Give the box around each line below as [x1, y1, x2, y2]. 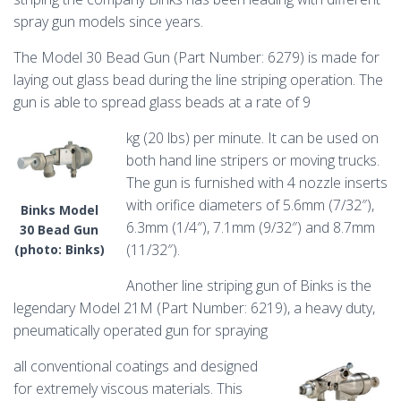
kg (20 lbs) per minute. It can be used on [126, 128, 379, 148]
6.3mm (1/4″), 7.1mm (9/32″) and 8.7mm [126, 218, 375, 237]
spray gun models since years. [13, 12, 203, 31]
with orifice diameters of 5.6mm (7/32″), [126, 195, 374, 215]
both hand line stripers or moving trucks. [126, 150, 380, 170]
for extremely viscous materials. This [13, 379, 243, 398]
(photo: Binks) [13, 240, 105, 258]
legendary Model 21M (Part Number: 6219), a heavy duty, [13, 298, 375, 318]
